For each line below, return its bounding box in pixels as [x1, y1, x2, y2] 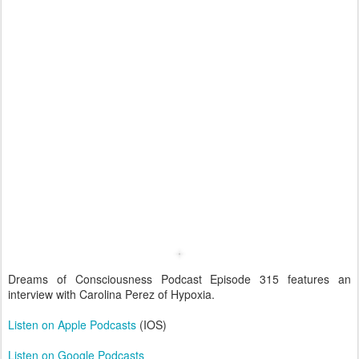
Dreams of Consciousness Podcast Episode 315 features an [8, 271, 351, 287]
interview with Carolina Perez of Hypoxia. [8, 286, 215, 302]
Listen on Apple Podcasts [8, 317, 136, 333]
